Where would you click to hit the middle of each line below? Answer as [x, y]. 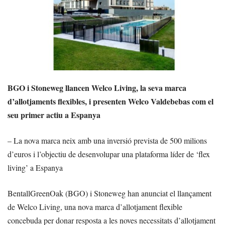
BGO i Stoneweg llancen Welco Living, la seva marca [97, 87]
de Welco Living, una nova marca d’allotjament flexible [95, 206]
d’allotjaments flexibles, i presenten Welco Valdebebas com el [110, 101]
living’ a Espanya [35, 167]
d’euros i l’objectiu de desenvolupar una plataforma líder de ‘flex [109, 154]
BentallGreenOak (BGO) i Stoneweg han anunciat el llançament [109, 193]
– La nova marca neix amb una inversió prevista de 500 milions [107, 140]
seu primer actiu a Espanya [54, 115]
